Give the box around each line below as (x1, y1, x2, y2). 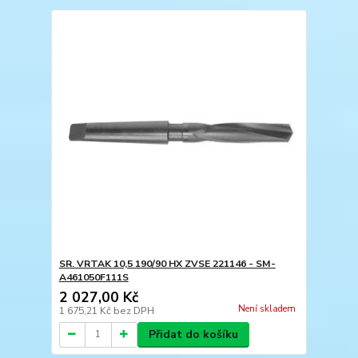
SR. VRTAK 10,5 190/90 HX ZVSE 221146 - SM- (58, 257, 276, 270)
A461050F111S (58, 270, 129, 284)
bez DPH (113, 304, 154, 317)
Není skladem (237, 302, 296, 315)
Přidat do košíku (148, 326, 238, 342)
